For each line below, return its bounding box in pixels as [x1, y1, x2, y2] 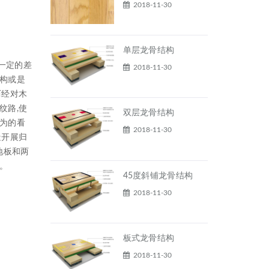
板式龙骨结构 [122, 234, 175, 243]
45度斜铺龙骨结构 [122, 171, 193, 180]
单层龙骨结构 [122, 46, 175, 55]
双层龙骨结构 [122, 109, 175, 118]
